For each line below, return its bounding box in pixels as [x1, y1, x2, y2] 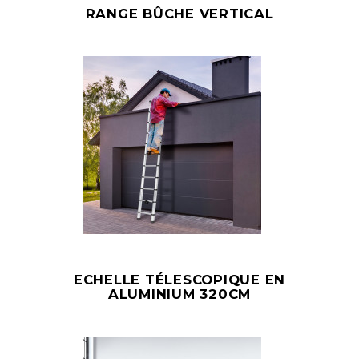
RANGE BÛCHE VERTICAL [85, 6, 274, 22]
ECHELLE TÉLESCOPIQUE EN [73, 272, 286, 288]
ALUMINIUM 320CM [107, 286, 252, 302]
